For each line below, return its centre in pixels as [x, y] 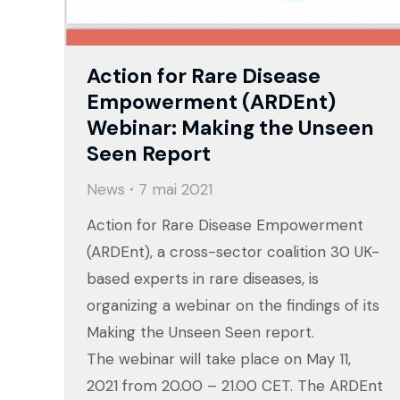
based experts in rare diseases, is [203, 278]
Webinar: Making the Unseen [230, 127]
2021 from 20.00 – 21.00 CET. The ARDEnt [235, 385]
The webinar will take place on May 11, [219, 358]
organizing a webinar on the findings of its [233, 305]
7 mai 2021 [175, 189]
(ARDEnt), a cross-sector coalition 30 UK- [233, 251]
